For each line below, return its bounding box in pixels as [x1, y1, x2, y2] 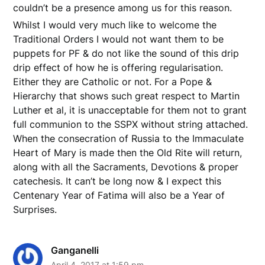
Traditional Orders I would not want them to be [13, 33, 224, 45]
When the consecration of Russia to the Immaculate [13, 132, 244, 144]
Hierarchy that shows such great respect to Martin [13, 89, 240, 102]
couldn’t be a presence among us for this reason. [13, 1, 232, 14]
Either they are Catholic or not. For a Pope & [13, 75, 212, 88]
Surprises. [13, 203, 57, 215]
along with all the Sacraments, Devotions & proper [13, 160, 239, 173]
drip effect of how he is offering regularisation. [13, 61, 224, 73]
